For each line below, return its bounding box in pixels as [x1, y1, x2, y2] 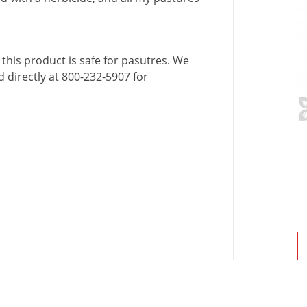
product [24, 53, 66, 69]
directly [8, 69, 46, 85]
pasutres [121, 53, 167, 69]
